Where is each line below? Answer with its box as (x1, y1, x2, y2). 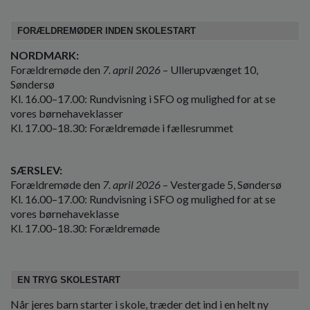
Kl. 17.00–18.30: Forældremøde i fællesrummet (10, 120, 233, 134)
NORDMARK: (10, 48, 79, 62)
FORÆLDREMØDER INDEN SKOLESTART (17, 25, 196, 36)
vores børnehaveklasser (10, 106, 123, 120)
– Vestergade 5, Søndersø (161, 178, 282, 191)
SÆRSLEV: (10, 163, 62, 176)
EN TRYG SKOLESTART (17, 275, 120, 286)
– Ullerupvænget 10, (161, 62, 258, 76)
